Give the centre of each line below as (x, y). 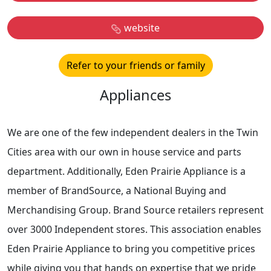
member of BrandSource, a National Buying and (117, 191)
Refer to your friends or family (135, 65)
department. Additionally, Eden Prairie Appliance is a (126, 171)
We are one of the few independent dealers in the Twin (133, 132)
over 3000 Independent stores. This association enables (134, 229)
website (142, 28)
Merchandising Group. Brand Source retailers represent (135, 210)
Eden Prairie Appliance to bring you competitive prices (131, 249)
